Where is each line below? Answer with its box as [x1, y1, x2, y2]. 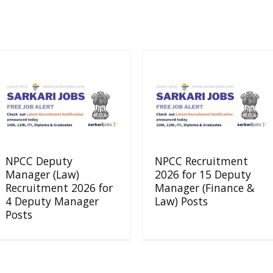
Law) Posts [154, 194, 208, 209]
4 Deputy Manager [5, 194, 99, 209]
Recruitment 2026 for [5, 180, 113, 196]
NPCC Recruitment [154, 154, 248, 169]
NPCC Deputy [5, 154, 73, 169]
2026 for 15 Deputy [154, 167, 251, 182]
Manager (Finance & [154, 180, 255, 196]
